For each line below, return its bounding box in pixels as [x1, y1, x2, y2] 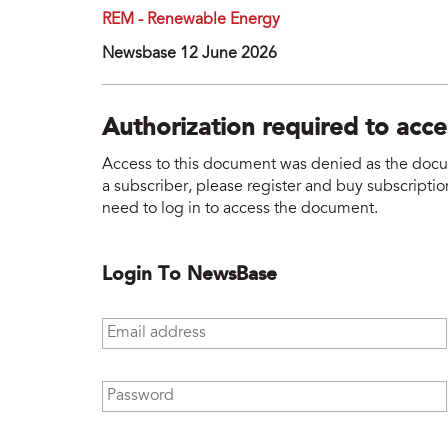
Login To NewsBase [102, 264, 277, 285]
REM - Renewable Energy [102, 12, 280, 29]
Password [102, 381, 173, 398]
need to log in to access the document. [102, 200, 378, 217]
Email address [102, 318, 205, 335]
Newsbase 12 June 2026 [102, 46, 277, 63]
